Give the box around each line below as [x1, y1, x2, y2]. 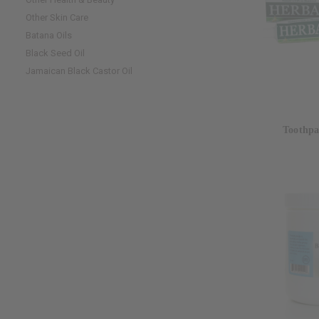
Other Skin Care [26, 11, 88, 23]
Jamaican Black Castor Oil [26, 65, 132, 76]
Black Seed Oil [26, 47, 85, 58]
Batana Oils [26, 29, 72, 41]
